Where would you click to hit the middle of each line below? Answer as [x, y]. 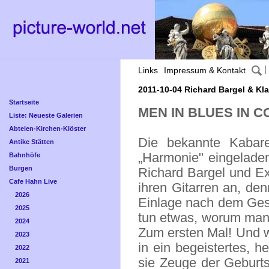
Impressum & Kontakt [205, 70]
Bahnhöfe [25, 155]
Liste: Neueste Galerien [46, 115]
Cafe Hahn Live [33, 181]
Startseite [24, 102]
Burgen [21, 168]
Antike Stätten [32, 142]
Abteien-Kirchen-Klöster [47, 128]
